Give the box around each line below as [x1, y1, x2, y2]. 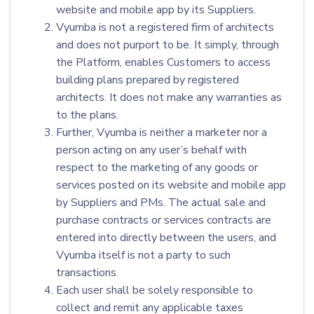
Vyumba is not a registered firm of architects [56, 20, 274, 35]
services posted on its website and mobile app [56, 177, 286, 193]
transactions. [56, 265, 118, 280]
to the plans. [56, 107, 118, 123]
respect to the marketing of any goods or [56, 160, 258, 175]
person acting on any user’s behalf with [56, 142, 247, 158]
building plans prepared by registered [56, 72, 239, 88]
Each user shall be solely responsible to [56, 282, 253, 298]
